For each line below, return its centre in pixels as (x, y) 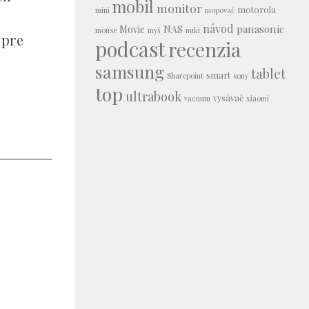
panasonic (260, 29)
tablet (268, 73)
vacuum (197, 98)
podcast (130, 48)
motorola (257, 9)
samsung (130, 71)
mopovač (220, 10)
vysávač (228, 97)
